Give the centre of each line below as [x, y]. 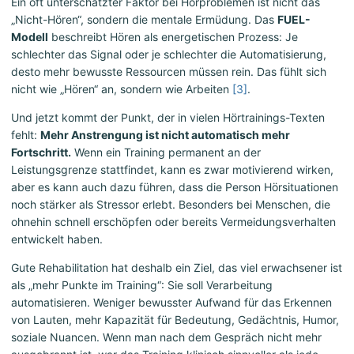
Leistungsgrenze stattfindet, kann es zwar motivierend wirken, [172, 170]
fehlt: [26, 135]
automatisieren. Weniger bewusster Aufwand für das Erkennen [171, 303]
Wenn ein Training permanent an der [166, 153]
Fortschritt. [41, 153]
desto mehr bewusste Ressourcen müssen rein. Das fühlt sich [169, 72]
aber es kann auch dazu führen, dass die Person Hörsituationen [175, 187]
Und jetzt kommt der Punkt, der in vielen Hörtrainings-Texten [168, 118]
